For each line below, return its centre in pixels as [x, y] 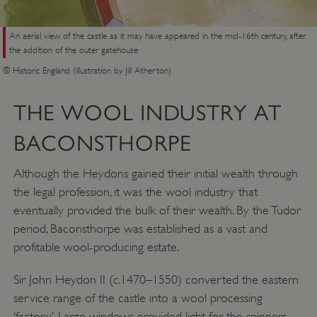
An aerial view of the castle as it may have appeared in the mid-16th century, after [157, 36]
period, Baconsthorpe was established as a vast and [140, 228]
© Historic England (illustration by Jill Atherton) [87, 70]
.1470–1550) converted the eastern [208, 279]
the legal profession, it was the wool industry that [135, 191]
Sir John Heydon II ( [63, 279]
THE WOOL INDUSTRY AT [147, 113]
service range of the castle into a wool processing [138, 298]
